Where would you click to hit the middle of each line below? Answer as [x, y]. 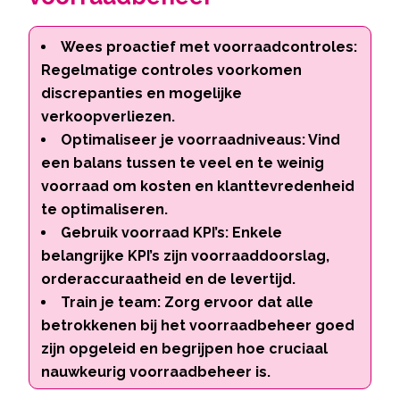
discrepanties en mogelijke [142, 93]
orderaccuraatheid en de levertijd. [169, 279]
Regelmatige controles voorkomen [172, 70]
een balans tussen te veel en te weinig [183, 162]
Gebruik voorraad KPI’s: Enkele [172, 232]
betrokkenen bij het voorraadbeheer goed [198, 325]
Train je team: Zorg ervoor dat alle [187, 302]
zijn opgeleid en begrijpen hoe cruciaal [185, 348]
